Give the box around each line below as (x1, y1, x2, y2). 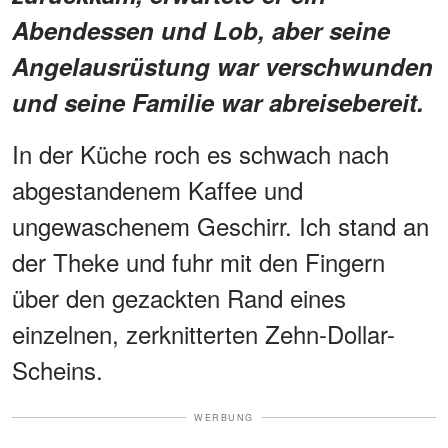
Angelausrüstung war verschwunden (12, 48, 433, 83)
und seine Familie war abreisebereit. (12, 84, 424, 119)
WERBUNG (194, 410, 254, 424)
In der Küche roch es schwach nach (12, 135, 389, 171)
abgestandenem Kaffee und (12, 171, 303, 207)
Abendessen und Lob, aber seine (12, 12, 390, 47)
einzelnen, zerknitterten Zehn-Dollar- (12, 315, 395, 351)
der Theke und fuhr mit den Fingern (12, 243, 385, 279)
